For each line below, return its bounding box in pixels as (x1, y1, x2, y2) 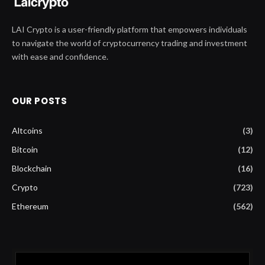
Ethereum (12, 201, 49, 211)
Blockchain (12, 163, 51, 173)
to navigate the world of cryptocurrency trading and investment (12, 37, 247, 48)
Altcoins (12, 125, 43, 135)
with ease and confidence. (12, 51, 108, 62)
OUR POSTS (12, 94, 67, 107)
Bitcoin (12, 144, 38, 154)
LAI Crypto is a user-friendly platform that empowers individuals (12, 24, 247, 34)
